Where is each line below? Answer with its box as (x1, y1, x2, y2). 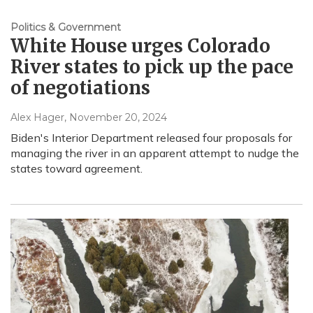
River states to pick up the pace (10, 55, 293, 79)
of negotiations (10, 76, 150, 100)
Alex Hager (10, 111, 64, 124)
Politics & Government (10, 21, 121, 34)
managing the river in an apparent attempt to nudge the (10, 146, 299, 161)
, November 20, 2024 (64, 111, 167, 124)
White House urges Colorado (10, 34, 270, 58)
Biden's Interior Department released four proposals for (10, 131, 292, 145)
